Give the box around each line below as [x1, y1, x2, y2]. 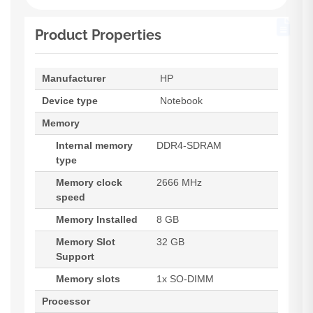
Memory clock [56, 177, 122, 189]
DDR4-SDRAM [156, 140, 221, 152]
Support [56, 251, 94, 263]
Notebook [160, 95, 203, 107]
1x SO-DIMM [156, 273, 214, 285]
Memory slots [56, 273, 120, 285]
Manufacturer [42, 73, 105, 85]
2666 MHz [156, 177, 202, 189]
